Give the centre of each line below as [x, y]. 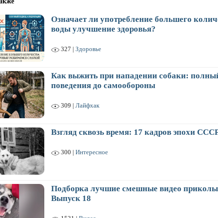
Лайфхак [87, 105]
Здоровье [88, 49]
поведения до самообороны [103, 85]
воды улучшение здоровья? [103, 29]
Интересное [92, 152]
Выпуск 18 [71, 198]
